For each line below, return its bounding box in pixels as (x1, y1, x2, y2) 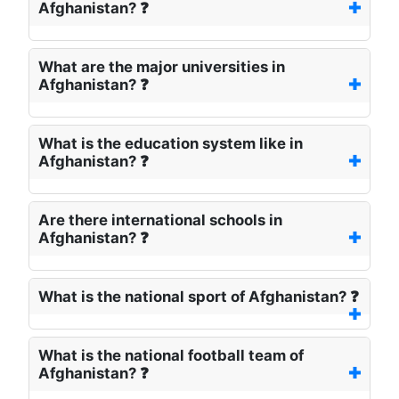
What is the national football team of (38, 346, 304, 365)
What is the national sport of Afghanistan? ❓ (38, 288, 359, 306)
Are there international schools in (38, 211, 282, 230)
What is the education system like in (38, 134, 303, 153)
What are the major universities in (38, 58, 285, 77)
